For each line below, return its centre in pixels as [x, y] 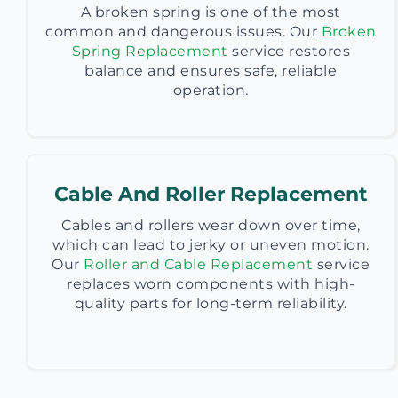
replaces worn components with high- [211, 284]
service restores [289, 51]
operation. [211, 90]
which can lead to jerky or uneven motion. [211, 245]
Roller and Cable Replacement [199, 264]
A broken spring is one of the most [211, 12]
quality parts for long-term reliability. [211, 303]
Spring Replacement [150, 51]
